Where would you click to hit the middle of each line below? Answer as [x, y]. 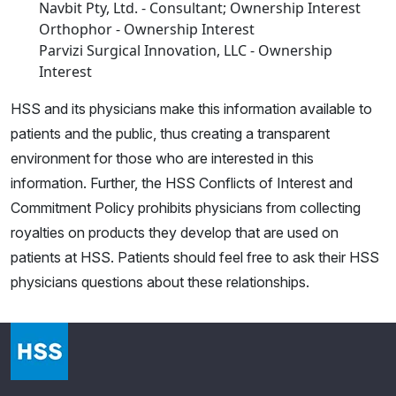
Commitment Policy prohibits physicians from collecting [186, 208]
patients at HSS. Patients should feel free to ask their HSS [195, 258]
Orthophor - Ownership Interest [147, 30]
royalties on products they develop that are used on [175, 233]
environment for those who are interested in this [162, 159]
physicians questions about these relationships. [160, 282]
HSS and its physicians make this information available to [191, 109]
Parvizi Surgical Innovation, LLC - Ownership [186, 51]
